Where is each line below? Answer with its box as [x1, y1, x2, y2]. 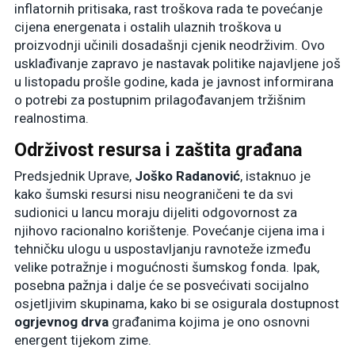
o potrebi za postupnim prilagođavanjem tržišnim [14, 92, 306, 109]
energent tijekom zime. [14, 332, 151, 349]
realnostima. [14, 110, 89, 127]
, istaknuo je [240, 168, 311, 185]
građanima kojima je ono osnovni [109, 314, 310, 330]
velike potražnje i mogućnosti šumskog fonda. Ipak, [14, 259, 319, 276]
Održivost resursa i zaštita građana [14, 139, 302, 162]
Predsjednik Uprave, [14, 168, 135, 185]
